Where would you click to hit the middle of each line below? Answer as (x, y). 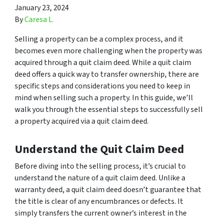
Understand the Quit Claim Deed (99, 149)
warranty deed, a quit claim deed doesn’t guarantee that (108, 189)
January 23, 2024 (42, 8)
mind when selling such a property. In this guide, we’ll (104, 98)
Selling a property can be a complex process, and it (99, 39)
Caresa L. (39, 19)
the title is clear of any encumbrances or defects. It (99, 201)
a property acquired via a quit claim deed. (82, 121)
